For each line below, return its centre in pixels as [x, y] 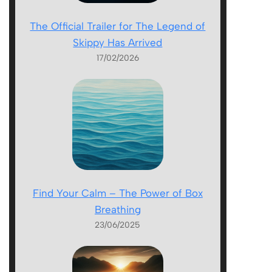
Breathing [117, 209]
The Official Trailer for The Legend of [118, 26]
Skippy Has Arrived [118, 42]
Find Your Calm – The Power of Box [117, 193]
